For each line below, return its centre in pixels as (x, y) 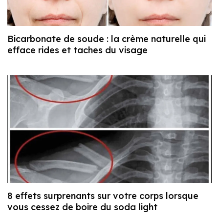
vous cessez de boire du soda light (82, 207)
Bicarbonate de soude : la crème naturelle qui (107, 39)
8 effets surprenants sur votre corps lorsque (103, 196)
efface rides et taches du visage (77, 50)
